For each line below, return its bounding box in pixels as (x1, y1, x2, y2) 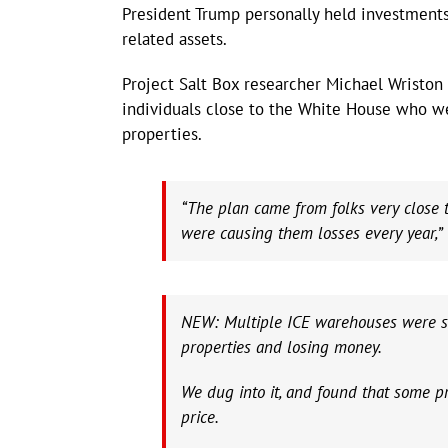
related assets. (122, 27, 227, 50)
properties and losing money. (181, 335, 382, 358)
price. (181, 405, 219, 428)
